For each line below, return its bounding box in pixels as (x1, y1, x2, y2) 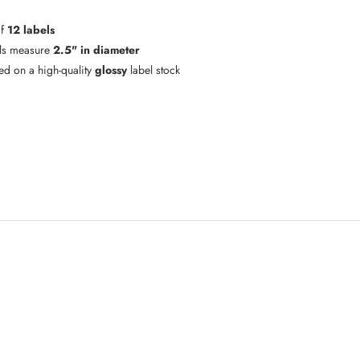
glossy (95, 61, 127, 78)
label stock (127, 61, 180, 78)
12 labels (7, 21, 55, 38)
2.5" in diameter (53, 41, 140, 58)
